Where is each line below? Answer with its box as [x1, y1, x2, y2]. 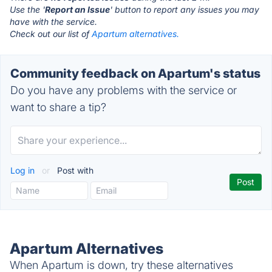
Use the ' [10, 4, 45, 15]
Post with [55, 165, 93, 175]
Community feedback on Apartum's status [10, 66, 260, 81]
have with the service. [10, 16, 97, 27]
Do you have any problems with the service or [10, 84, 237, 97]
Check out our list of [10, 29, 92, 39]
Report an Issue [45, 4, 110, 15]
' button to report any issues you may [110, 4, 259, 15]
